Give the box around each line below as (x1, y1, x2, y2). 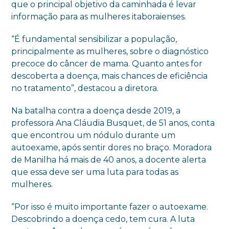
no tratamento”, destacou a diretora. (11, 83, 159, 93)
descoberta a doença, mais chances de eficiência (11, 71, 208, 81)
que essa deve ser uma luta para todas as (11, 167, 179, 177)
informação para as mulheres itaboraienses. (11, 11, 187, 21)
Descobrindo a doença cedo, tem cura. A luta (11, 214, 195, 224)
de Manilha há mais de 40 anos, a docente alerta (11, 154, 207, 165)
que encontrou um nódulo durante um (11, 130, 176, 140)
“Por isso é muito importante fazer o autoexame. (11, 201, 209, 212)
